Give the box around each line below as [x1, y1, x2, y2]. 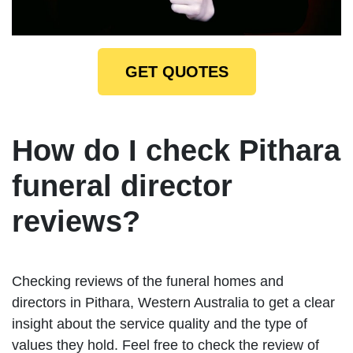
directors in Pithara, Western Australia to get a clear [12, 295, 335, 311]
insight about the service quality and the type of [12, 316, 307, 333]
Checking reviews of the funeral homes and [12, 273, 284, 290]
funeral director [12, 169, 232, 203]
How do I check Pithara [12, 134, 340, 168]
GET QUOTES [124, 63, 229, 81]
